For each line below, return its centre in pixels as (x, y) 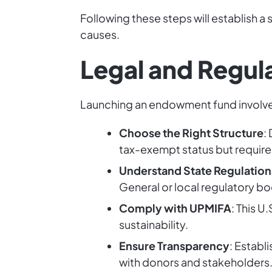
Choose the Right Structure (191, 133)
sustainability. (154, 224)
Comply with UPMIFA (175, 208)
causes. (100, 34)
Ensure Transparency (174, 246)
